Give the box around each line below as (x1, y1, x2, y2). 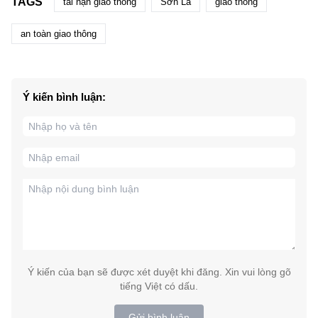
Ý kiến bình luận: (23, 91, 106, 104)
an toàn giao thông (21, 28, 97, 40)
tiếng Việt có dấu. (120, 280, 198, 292)
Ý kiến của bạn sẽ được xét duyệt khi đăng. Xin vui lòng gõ (27, 266, 291, 278)
